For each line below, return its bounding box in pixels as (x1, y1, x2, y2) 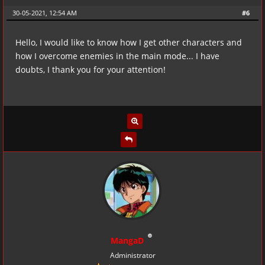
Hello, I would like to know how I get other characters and (15, 36, 242, 48)
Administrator (109, 250, 156, 260)
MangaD (110, 234, 144, 246)
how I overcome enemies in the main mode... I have (15, 50, 219, 62)
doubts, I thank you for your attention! (15, 63, 166, 75)
